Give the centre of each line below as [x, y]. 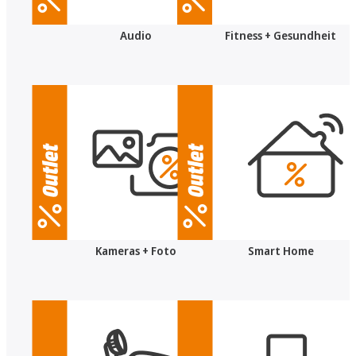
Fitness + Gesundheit [281, 35]
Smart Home [281, 250]
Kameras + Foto [135, 250]
